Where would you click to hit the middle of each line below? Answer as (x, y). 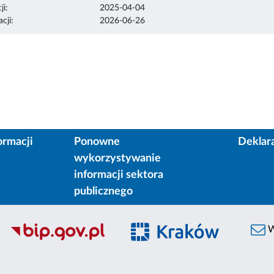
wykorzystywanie (117, 159)
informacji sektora (118, 175)
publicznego (103, 192)
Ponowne (97, 142)
